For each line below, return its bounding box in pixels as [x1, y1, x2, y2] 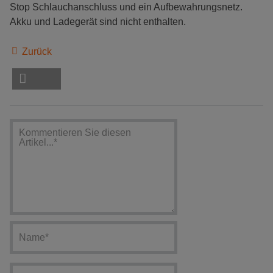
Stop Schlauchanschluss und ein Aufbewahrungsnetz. [10, 2, 243, 13]
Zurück [19, 46, 52, 57]
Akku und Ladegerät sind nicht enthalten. [10, 16, 186, 27]
